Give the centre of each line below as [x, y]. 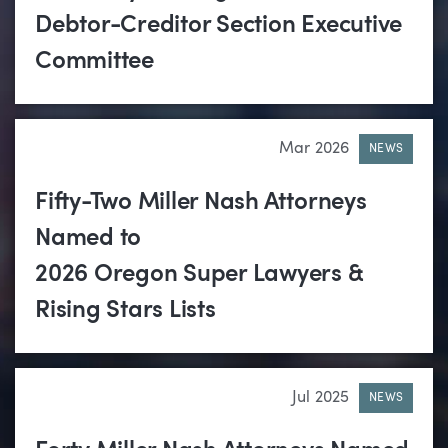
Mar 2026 [314, 149]
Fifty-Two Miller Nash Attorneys [201, 203]
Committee [94, 62]
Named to [88, 239]
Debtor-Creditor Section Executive [219, 26]
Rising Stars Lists [125, 311]
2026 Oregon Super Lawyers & [199, 275]
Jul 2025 [320, 398]
